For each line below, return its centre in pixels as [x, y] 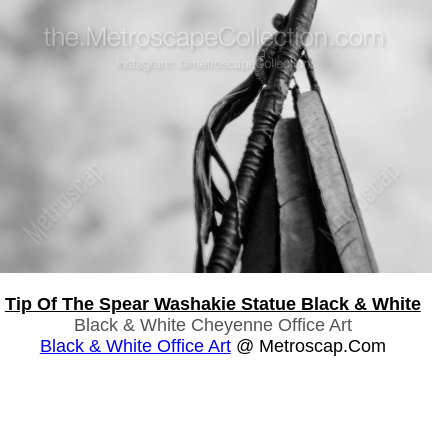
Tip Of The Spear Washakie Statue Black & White [212, 303]
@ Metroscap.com [308, 345]
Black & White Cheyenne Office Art [212, 324]
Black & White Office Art [135, 345]
